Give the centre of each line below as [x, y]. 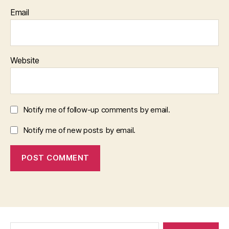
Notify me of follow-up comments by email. [96, 109]
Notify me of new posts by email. [79, 130]
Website [25, 60]
